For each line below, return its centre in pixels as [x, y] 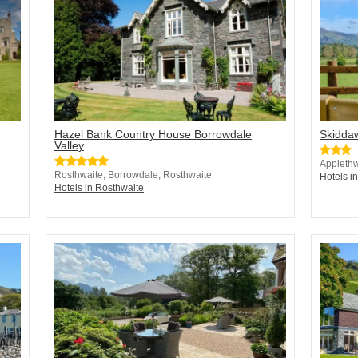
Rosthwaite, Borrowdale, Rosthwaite [133, 175]
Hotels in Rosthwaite [99, 188]
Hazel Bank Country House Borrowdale [153, 135]
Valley [69, 146]
